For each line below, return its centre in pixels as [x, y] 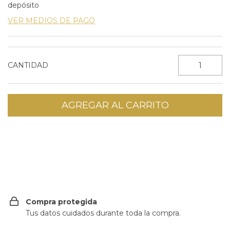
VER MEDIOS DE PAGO [51, 21]
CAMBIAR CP [192, 136]
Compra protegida [61, 202]
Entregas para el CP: [44, 136]
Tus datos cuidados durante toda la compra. [103, 213]
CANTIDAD [28, 65]
